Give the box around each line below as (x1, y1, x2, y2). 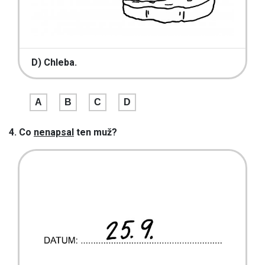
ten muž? (74, 126, 117, 138)
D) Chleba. (31, 57, 77, 69)
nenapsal (34, 126, 74, 138)
